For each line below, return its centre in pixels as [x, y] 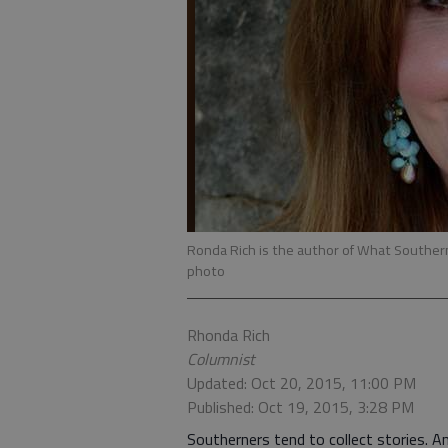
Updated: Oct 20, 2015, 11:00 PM [301, 383]
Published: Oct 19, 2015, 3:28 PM [300, 407]
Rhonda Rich [228, 335]
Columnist [221, 359]
